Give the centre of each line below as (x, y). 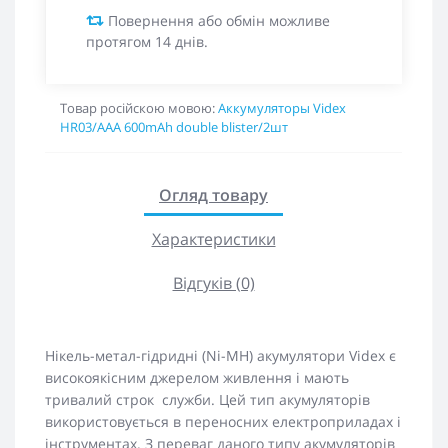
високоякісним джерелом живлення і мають (197, 377)
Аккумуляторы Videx (282, 108)
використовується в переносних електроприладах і (223, 421)
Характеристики (213, 239)
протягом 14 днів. (147, 41)
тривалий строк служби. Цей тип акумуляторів (207, 399)
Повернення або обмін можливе (217, 20)
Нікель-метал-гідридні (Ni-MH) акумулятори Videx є (220, 355)
